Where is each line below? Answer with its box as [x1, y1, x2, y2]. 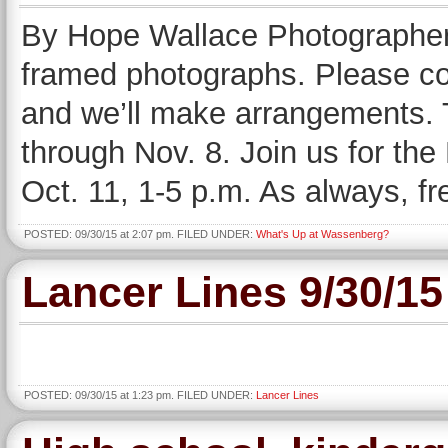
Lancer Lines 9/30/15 [21, 268, 443, 316]
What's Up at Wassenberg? [256, 228, 389, 240]
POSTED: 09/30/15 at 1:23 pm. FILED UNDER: [24, 389, 256, 401]
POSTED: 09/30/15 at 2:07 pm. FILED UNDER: [24, 228, 256, 240]
